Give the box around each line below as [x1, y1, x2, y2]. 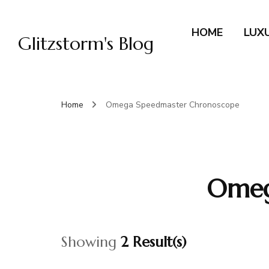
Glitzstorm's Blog [18, 32, 154, 55]
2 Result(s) [121, 233, 187, 251]
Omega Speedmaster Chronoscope [106, 99, 240, 110]
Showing [61, 233, 121, 251]
